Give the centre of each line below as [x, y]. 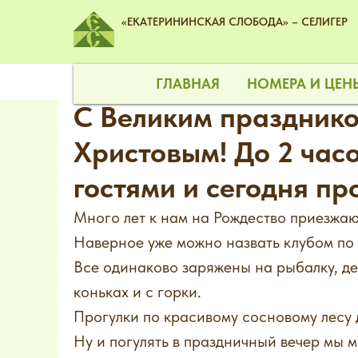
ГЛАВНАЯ [187, 84]
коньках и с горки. [137, 292]
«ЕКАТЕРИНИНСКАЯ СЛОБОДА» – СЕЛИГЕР [235, 22]
